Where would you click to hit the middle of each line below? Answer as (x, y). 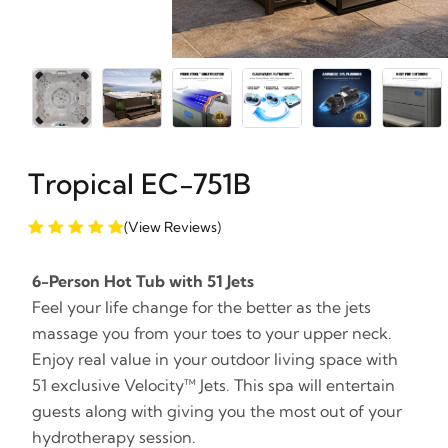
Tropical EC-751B (139, 184)
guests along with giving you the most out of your (217, 411)
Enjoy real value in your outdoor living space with (215, 359)
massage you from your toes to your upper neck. (212, 333)
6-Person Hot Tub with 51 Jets (143, 281)
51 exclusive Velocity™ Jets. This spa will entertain (213, 385)
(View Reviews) (172, 227)
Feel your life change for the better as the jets (201, 307)
